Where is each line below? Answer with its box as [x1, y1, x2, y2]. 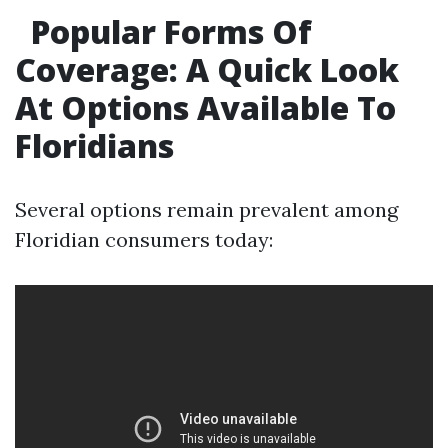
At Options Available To [15, 86, 396, 129]
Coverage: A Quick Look [15, 48, 399, 91]
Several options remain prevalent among [15, 197, 398, 222]
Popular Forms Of [23, 10, 312, 53]
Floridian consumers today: [15, 227, 273, 252]
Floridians [15, 124, 174, 167]
